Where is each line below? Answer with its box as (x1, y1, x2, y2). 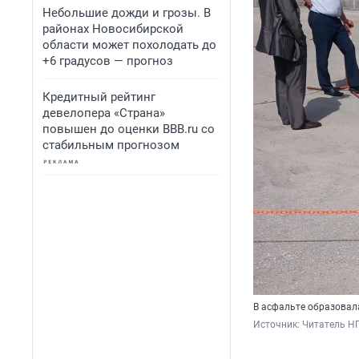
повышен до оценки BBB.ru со (42, 122, 215, 136)
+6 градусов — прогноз (42, 54, 173, 68)
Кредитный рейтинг (42, 90, 155, 104)
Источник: (253, 319, 302, 331)
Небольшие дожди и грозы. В (42, 6, 211, 20)
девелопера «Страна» (42, 106, 165, 120)
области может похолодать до (42, 38, 216, 52)
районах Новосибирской (42, 22, 184, 36)
